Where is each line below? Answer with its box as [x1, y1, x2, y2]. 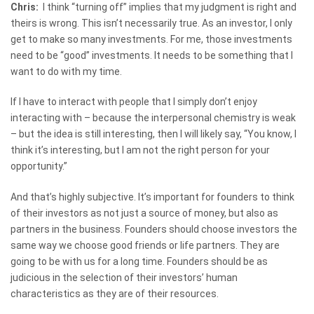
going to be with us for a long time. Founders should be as [11, 256, 268, 268]
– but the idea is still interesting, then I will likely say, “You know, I [11, 128, 296, 140]
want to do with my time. [11, 65, 122, 77]
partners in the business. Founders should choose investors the [11, 224, 297, 235]
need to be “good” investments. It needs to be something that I [11, 49, 293, 61]
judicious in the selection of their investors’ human [11, 272, 238, 284]
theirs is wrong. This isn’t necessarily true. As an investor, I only [11, 17, 292, 29]
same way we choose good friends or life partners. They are [11, 240, 280, 252]
